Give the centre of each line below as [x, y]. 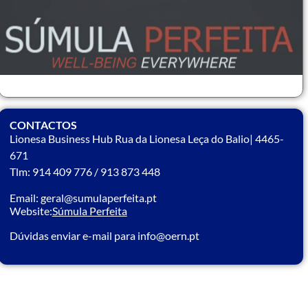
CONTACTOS [43, 124]
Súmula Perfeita [89, 211]
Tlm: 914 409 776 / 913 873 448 [85, 171]
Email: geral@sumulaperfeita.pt [83, 198]
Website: [31, 211]
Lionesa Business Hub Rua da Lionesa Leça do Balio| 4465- [146, 138]
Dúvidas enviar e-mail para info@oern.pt [104, 235]
